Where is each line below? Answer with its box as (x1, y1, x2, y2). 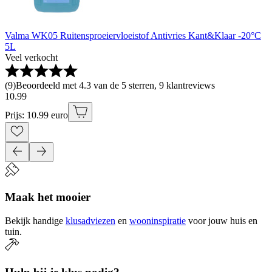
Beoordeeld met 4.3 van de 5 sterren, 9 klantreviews (16, 80, 215, 91)
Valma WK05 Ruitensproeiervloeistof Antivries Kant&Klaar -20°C (5, 30, 261, 41)
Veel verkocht (5, 52, 58, 63)
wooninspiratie (129, 215, 186, 226)
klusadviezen (66, 215, 115, 226)
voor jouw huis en (188, 215, 257, 226)
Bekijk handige (5, 215, 63, 226)
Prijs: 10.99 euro (5, 110, 68, 121)
